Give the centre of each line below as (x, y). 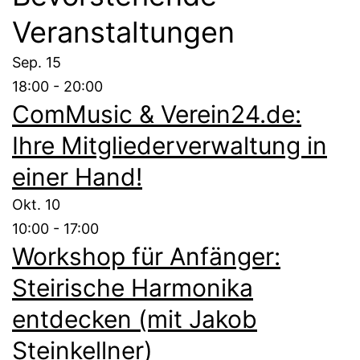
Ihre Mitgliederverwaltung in (170, 146)
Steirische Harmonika (133, 288)
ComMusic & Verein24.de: (157, 115)
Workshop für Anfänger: (146, 257)
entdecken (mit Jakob (135, 319)
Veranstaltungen (123, 33)
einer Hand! (77, 177)
